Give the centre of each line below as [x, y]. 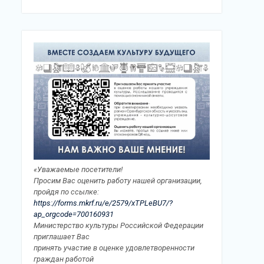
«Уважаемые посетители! [78, 169]
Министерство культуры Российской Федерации [118, 225]
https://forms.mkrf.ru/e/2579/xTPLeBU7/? [103, 203]
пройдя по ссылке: [66, 192]
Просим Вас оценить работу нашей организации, [118, 180]
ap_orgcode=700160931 [74, 214]
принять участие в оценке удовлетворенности [114, 247]
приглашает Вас [62, 236]
